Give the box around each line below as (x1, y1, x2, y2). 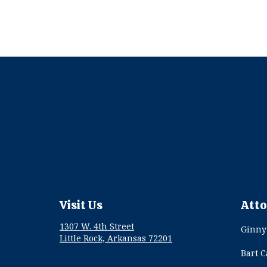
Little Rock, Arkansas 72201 (60, 232, 172, 244)
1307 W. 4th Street (60, 221, 134, 232)
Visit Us (60, 197, 103, 213)
